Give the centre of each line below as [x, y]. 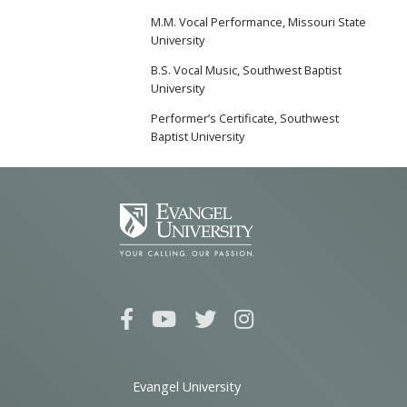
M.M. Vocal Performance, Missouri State [259, 22]
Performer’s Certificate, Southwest [245, 118]
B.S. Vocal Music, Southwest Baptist [247, 70]
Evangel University [186, 386]
